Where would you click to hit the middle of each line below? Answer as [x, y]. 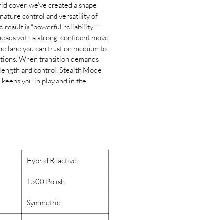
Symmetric [43, 203]
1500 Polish [46, 181]
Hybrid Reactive [52, 160]
